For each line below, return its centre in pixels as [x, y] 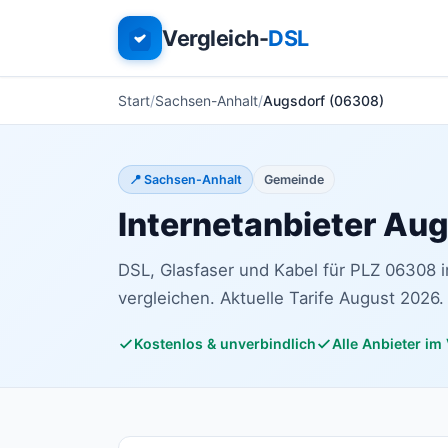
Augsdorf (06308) [323, 100]
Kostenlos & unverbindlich [225, 343]
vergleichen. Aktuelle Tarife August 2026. [281, 298]
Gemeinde [294, 179]
